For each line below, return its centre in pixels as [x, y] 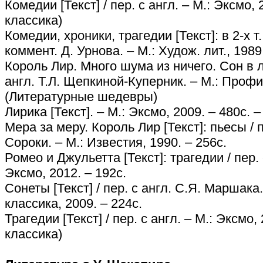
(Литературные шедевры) [81, 97]
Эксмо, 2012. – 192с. [65, 173]
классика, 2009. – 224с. [73, 203]
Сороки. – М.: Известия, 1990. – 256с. [116, 142]
